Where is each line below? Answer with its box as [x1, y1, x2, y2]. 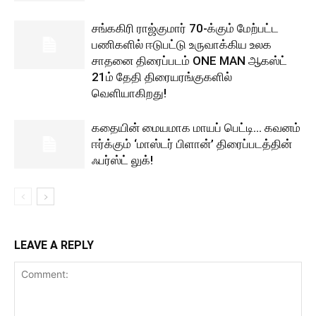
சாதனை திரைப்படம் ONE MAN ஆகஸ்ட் [92, 54, 287, 68]
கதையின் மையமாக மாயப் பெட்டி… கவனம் [92, 121, 300, 135]
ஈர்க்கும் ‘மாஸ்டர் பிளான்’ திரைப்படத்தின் [92, 137, 292, 152]
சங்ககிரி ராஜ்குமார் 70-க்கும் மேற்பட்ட [92, 21, 279, 36]
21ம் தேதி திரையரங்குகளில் [92, 70, 232, 85]
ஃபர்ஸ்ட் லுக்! [92, 153, 153, 168]
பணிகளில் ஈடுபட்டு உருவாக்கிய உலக [92, 37, 272, 52]
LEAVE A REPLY [14, 238, 94, 253]
